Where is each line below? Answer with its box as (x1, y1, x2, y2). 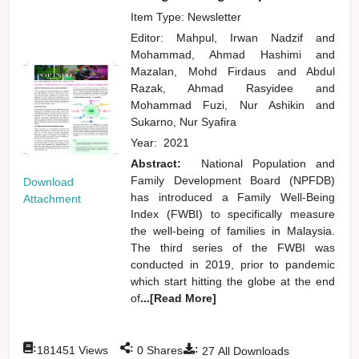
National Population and (200, 156, 336, 170)
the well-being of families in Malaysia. (131, 224, 336, 237)
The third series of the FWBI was (131, 240, 336, 254)
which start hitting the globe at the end (131, 274, 336, 288)
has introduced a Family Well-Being (131, 190, 336, 204)
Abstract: (131, 156, 192, 170)
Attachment (23, 192, 82, 205)
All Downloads (215, 344, 290, 357)
